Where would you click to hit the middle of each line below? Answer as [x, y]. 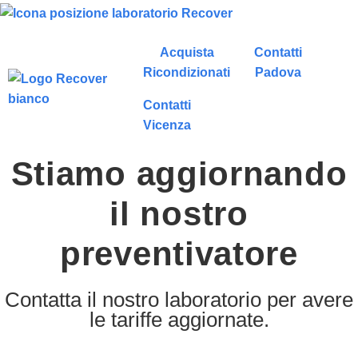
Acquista [187, 52]
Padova [278, 72]
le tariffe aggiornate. [179, 320]
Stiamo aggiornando [179, 174]
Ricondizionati [187, 72]
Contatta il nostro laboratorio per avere [179, 300]
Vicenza [167, 125]
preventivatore [179, 254]
